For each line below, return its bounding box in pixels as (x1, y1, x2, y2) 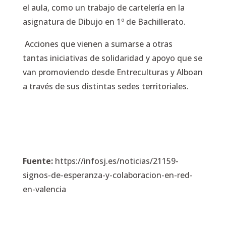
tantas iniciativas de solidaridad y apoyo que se (22, 52, 202, 64)
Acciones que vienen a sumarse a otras (22, 38, 173, 49)
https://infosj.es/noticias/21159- (54, 155, 179, 166)
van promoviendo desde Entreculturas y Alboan (22, 67, 203, 78)
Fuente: (22, 155, 55, 166)
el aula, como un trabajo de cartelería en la (22, 2, 185, 13)
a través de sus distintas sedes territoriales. (22, 81, 189, 92)
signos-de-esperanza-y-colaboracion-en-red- (22, 169, 193, 181)
